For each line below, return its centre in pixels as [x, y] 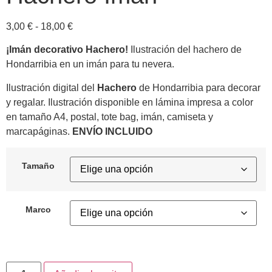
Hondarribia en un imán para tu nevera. [90, 64]
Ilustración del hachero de [185, 50]
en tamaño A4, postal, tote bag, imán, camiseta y [110, 117]
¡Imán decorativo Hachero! [67, 50]
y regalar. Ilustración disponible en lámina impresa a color [130, 102]
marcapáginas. [39, 131]
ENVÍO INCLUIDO [112, 131]
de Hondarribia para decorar [199, 87]
